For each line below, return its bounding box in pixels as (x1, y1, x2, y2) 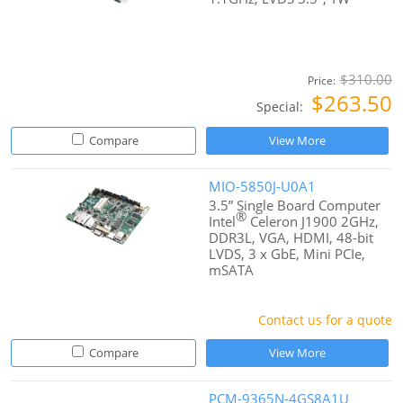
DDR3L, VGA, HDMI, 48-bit (209, 228, 374, 247)
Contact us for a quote (257, 311, 392, 329)
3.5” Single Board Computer (209, 196, 381, 215)
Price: (307, 73, 336, 89)
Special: (255, 98, 307, 116)
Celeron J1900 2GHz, (246, 212, 380, 231)
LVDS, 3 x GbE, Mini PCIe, (209, 245, 366, 264)
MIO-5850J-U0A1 (209, 177, 317, 196)
